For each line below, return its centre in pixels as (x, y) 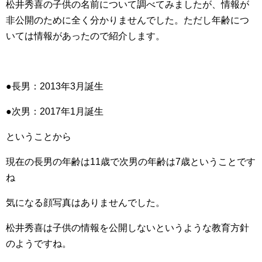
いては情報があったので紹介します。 (85, 36)
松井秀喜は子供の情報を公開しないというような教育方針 (127, 228)
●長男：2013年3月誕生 (55, 86)
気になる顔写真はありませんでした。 (85, 203)
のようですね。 (39, 244)
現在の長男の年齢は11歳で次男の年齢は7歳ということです (131, 162)
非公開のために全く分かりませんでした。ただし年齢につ (127, 20)
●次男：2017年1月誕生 (55, 111)
